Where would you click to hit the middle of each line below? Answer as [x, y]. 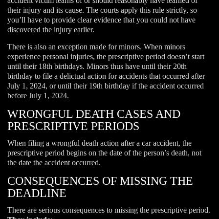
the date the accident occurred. [54, 163]
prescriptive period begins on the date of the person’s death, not [104, 153]
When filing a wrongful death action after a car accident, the [99, 143]
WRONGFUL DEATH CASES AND [94, 114]
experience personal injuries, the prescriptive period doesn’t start [106, 57]
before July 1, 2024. [38, 96]
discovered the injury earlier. [51, 30]
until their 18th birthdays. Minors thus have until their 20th [97, 66]
